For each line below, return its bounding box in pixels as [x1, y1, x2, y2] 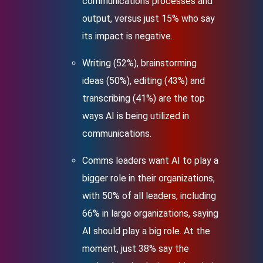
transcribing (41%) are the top [82, 93, 205, 104]
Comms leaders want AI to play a [82, 155, 218, 166]
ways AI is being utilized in [82, 110, 189, 122]
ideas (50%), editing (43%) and [82, 75, 205, 86]
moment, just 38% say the [82, 243, 189, 254]
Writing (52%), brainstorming [82, 58, 197, 69]
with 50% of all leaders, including [82, 190, 216, 201]
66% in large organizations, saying [82, 208, 218, 219]
